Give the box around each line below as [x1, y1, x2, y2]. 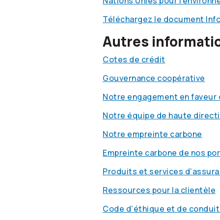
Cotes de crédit [103, 54, 165, 65]
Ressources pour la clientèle [103, 184, 216, 195]
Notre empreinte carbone [103, 128, 202, 139]
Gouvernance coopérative [103, 72, 205, 83]
